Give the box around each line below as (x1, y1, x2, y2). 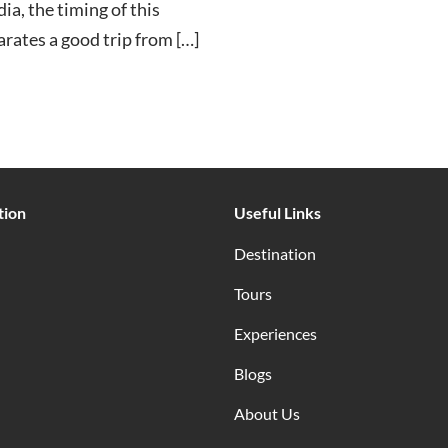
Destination (234, 243, 316, 263)
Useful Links (234, 202, 321, 222)
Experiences (234, 323, 317, 343)
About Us (234, 403, 300, 423)
